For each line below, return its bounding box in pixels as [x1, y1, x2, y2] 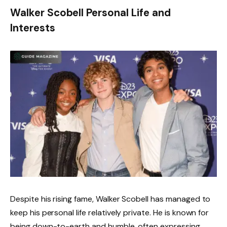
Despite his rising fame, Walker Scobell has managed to [10, 193, 211, 204]
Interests [10, 21, 55, 35]
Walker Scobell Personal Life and [10, 6, 171, 20]
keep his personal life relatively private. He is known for [10, 207, 209, 218]
